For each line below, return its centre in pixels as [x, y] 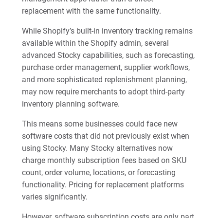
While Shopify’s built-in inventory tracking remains [107, 31]
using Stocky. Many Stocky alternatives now [97, 148]
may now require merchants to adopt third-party [103, 92]
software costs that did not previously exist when [105, 136]
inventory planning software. [71, 104]
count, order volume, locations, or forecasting [99, 173]
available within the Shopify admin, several [95, 43]
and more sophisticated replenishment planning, [104, 80]
